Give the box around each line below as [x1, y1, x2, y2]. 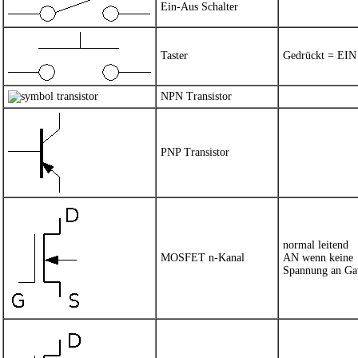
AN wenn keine [283, 252, 353, 264]
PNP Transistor [161, 146, 229, 158]
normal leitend [283, 239, 348, 251]
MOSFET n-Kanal [161, 252, 245, 264]
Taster [161, 50, 188, 62]
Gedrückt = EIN [283, 50, 356, 62]
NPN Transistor [161, 90, 232, 102]
